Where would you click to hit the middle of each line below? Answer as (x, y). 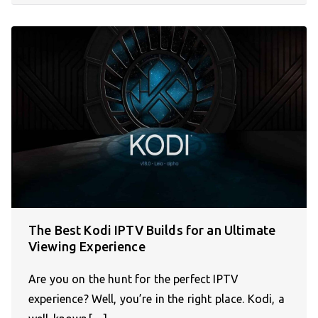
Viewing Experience (87, 246)
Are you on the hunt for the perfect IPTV (133, 279)
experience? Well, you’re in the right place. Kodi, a (157, 298)
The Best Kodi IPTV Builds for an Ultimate (152, 230)
